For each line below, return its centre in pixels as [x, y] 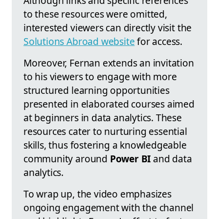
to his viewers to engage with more [100, 76]
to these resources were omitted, [95, 14]
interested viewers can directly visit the [108, 27]
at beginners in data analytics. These [103, 117]
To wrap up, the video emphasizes [98, 194]
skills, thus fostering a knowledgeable [105, 145]
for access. [159, 41]
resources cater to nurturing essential [105, 131]
